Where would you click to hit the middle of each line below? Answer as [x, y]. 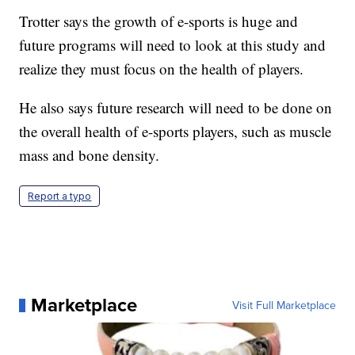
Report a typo [60, 197]
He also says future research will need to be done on [176, 108]
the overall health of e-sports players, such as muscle [176, 132]
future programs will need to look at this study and [173, 45]
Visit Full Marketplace [284, 305]
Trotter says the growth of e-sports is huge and [159, 21]
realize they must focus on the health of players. [162, 69]
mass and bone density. [90, 155]
